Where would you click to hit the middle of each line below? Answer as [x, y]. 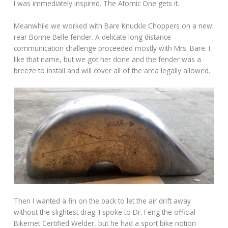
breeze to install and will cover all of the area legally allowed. [112, 70]
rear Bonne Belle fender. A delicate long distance [93, 37]
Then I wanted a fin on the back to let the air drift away [103, 201]
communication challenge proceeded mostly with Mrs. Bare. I [112, 48]
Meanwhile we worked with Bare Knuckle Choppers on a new [113, 25]
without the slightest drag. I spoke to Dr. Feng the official [105, 212]
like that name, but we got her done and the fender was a [108, 59]
